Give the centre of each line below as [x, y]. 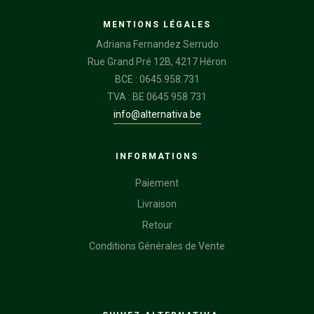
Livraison [157, 204]
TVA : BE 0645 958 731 [157, 97]
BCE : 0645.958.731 [157, 80]
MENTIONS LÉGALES [157, 25]
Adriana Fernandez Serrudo [157, 45]
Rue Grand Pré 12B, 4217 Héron [157, 62]
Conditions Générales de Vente [157, 246]
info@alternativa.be [157, 115]
